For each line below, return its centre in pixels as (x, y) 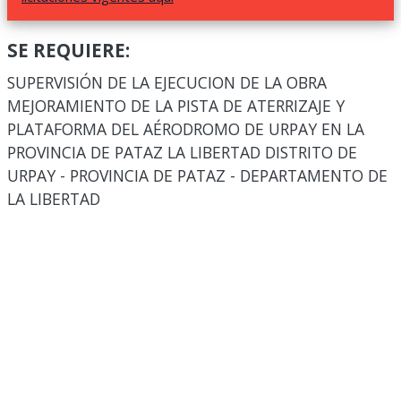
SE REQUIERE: (68, 50)
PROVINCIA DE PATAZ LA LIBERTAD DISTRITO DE (182, 152)
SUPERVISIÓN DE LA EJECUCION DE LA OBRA (167, 82)
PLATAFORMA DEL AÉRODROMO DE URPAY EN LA (186, 129)
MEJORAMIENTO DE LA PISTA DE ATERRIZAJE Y (176, 106)
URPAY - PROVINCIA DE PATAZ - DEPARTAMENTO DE (197, 175)
